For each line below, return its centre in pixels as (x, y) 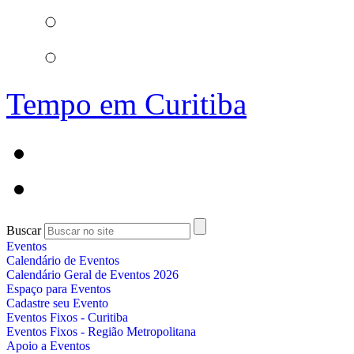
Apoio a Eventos (48, 345)
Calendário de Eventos (63, 260)
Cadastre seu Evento (57, 303)
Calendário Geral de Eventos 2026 (92, 274)
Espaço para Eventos (58, 288)
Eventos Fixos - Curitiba (67, 317)
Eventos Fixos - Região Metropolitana (101, 331)
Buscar (24, 230)
